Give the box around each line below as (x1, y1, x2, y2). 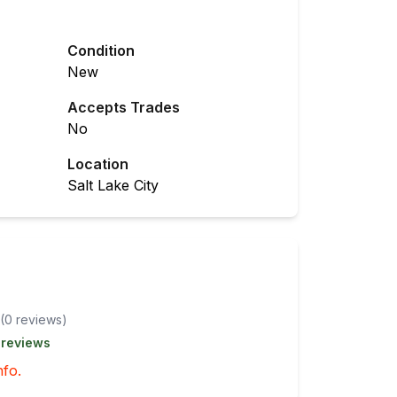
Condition (67, 42, 135, 59)
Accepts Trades (67, 98, 180, 116)
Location (67, 155, 128, 173)
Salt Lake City (67, 176, 159, 194)
